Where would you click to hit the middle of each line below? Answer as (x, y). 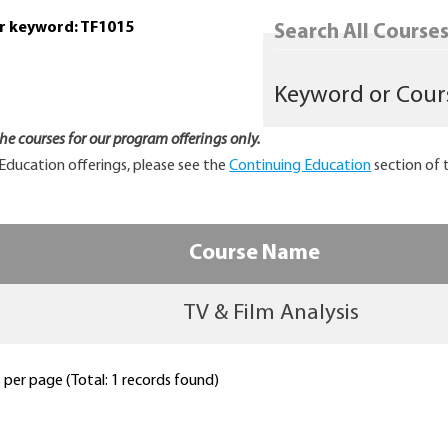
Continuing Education (300, 166)
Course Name (254, 254)
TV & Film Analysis (271, 314)
